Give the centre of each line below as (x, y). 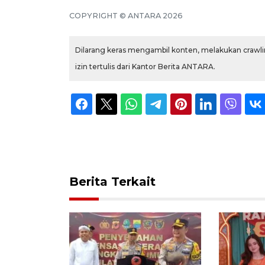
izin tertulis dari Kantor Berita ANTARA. (145, 66)
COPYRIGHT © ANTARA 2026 (126, 15)
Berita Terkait (112, 181)
